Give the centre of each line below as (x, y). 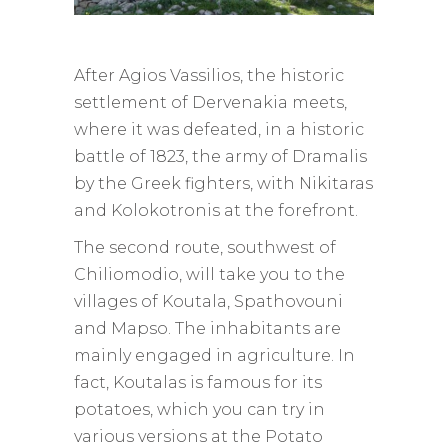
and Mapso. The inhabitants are (207, 328)
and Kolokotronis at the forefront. (216, 210)
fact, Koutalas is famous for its (198, 382)
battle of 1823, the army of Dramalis (220, 156)
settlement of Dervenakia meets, (210, 102)
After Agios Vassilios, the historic (209, 75)
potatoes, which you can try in (199, 409)
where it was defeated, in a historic (219, 129)
